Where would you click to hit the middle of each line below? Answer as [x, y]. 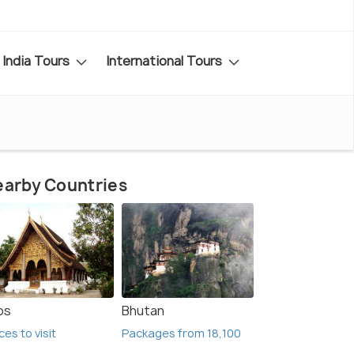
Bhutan [143, 311]
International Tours [166, 60]
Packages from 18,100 [181, 333]
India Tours [38, 60]
